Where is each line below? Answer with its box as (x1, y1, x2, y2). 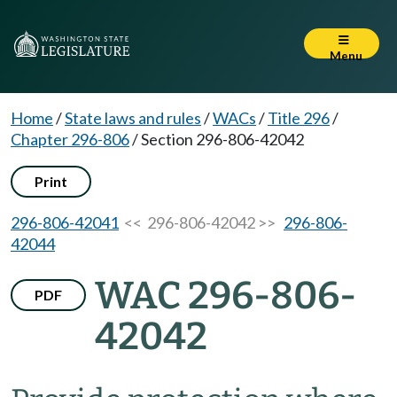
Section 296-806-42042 (141, 129, 304, 149)
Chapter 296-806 (11, 129, 129, 149)
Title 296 (268, 108, 330, 128)
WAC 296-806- (95, 273, 356, 318)
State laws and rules (65, 108, 201, 128)
